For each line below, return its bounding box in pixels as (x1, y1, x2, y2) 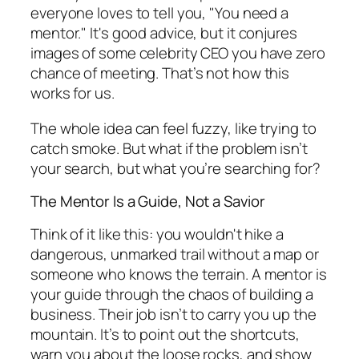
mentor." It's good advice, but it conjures (30, 22, 297, 44)
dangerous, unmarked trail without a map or (30, 243, 319, 264)
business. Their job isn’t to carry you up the (30, 303, 317, 325)
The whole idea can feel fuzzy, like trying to (30, 117, 317, 139)
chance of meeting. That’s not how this (30, 63, 290, 84)
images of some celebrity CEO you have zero (30, 42, 325, 64)
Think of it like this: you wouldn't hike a (30, 223, 284, 244)
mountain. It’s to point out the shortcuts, (30, 323, 300, 345)
